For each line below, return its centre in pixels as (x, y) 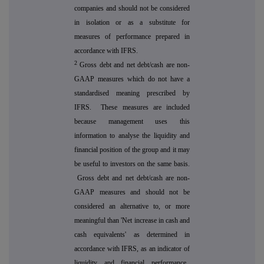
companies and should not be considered (132, 9)
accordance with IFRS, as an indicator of (132, 249)
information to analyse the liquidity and (132, 136)
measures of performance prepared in (132, 37)
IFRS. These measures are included (132, 108)
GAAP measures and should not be (132, 192)
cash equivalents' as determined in (132, 235)
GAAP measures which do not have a (132, 79)
